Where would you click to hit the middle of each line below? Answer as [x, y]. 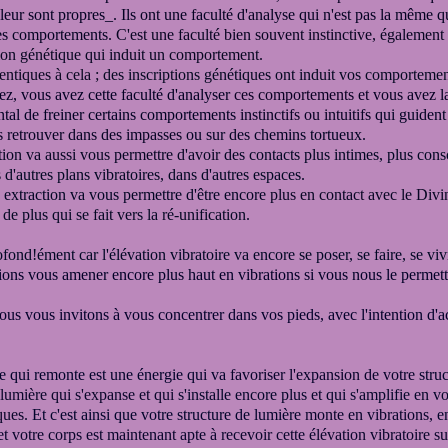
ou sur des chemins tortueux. [276, 134]
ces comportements [296, 94]
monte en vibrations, [371, 414]
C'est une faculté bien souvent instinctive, [248, 34]
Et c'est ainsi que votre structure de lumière [168, 414]
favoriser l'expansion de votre [322, 374]
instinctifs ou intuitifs [307, 114]
